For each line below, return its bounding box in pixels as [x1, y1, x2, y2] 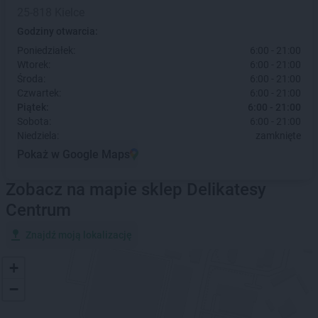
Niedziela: [17, 130, 59, 141]
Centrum [6, 200, 71, 220]
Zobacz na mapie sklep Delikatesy [6, 180, 266, 199]
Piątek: [17, 102, 49, 113]
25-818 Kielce [17, 6, 84, 19]
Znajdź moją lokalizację [26, 229, 132, 241]
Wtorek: [17, 59, 50, 70]
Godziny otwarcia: [17, 26, 98, 37]
